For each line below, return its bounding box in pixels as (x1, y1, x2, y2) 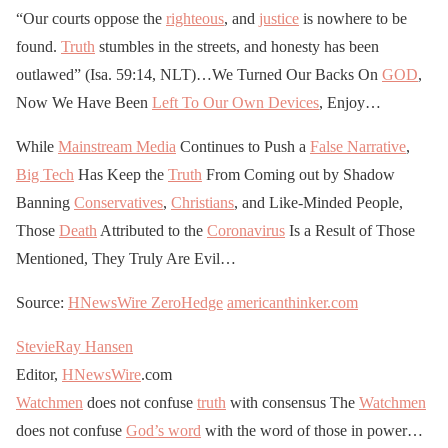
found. (16, 37, 61, 55)
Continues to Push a (176, 137, 310, 155)
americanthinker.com (227, 293, 358, 311)
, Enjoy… (319, 93, 381, 111)
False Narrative (310, 137, 406, 155)
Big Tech (16, 165, 74, 183)
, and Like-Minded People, (234, 193, 403, 211)
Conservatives (74, 193, 163, 211)
